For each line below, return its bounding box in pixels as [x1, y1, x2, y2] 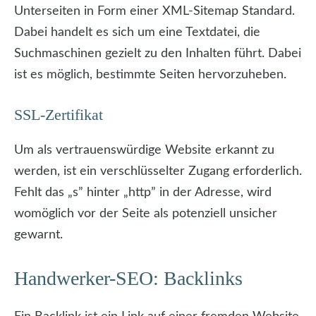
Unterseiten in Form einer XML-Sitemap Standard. [14, 5, 295, 18]
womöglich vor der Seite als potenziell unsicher [14, 207, 277, 221]
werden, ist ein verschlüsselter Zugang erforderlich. [14, 165, 302, 178]
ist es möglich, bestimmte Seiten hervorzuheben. [14, 68, 286, 82]
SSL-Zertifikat [14, 106, 103, 124]
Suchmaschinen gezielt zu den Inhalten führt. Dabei [14, 47, 301, 61]
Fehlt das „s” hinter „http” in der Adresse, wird [14, 186, 272, 200]
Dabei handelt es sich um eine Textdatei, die [14, 26, 260, 39]
